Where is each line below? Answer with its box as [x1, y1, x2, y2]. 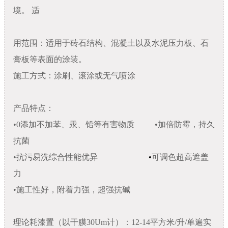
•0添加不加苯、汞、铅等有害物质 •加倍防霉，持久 [13, 120, 215, 129]
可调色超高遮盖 [151, 152, 209, 161]
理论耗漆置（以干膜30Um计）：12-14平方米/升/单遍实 [13, 217, 211, 226]
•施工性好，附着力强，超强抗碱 [13, 185, 130, 194]
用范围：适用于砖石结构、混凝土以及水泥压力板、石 [13, 38, 209, 47]
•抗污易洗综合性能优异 [13, 152, 149, 161]
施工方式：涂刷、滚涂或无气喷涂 [13, 71, 135, 80]
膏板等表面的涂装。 [13, 54, 87, 64]
